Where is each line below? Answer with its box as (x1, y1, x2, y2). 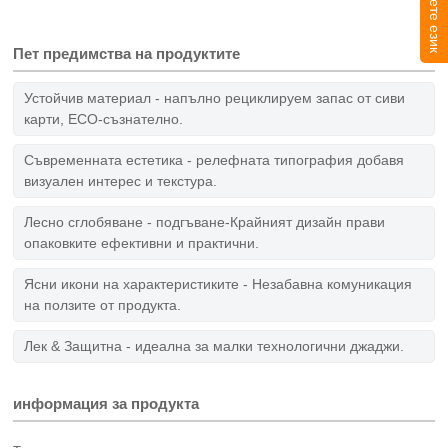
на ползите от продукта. (24, 296, 182, 313)
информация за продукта (13, 394, 200, 412)
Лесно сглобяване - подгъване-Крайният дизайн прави (24, 213, 386, 230)
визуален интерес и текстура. (24, 172, 218, 189)
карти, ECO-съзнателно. (24, 110, 184, 127)
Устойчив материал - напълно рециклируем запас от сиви (24, 89, 406, 106)
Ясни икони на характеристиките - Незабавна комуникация (24, 275, 413, 292)
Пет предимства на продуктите (13, 44, 241, 62)
